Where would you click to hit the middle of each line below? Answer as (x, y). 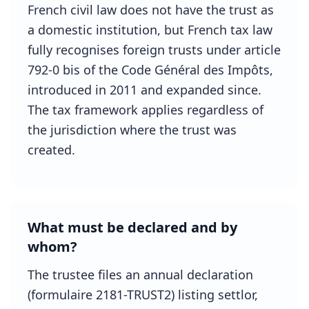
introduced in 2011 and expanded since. (144, 90)
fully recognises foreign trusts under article (154, 50)
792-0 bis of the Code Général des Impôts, (150, 70)
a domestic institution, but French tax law (150, 30)
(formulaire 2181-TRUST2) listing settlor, (143, 295)
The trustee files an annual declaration (140, 275)
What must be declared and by (132, 227)
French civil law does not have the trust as (151, 10)
